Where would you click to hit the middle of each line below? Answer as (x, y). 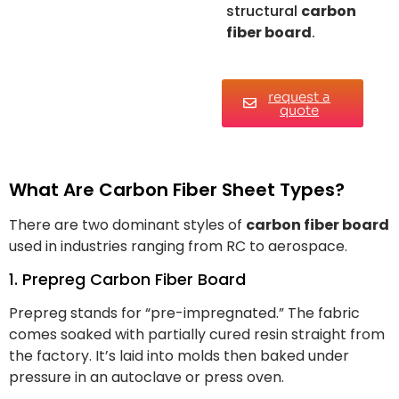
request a (300, 96)
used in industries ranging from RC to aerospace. (178, 246)
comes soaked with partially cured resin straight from (197, 335)
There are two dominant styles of (127, 224)
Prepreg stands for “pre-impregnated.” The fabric (184, 313)
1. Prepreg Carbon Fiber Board (127, 280)
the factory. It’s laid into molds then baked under (179, 356)
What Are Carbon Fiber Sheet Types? (177, 189)
